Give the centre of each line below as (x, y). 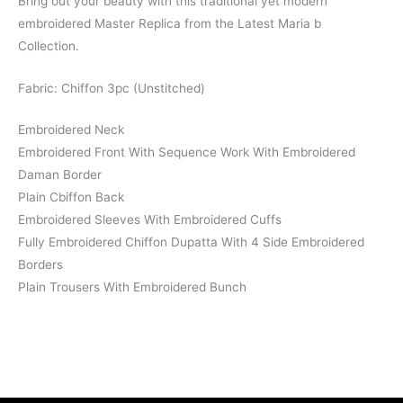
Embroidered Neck (71, 130)
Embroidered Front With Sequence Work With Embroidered (187, 152)
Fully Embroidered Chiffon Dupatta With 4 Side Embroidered (191, 242)
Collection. (49, 45)
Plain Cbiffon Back (71, 197)
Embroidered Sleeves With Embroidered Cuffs (150, 220)
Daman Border (60, 175)
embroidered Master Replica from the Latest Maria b (170, 23)
